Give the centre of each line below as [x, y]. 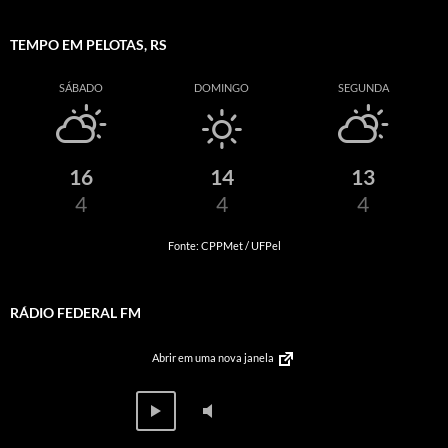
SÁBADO [80, 88]
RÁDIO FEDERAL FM [75, 312]
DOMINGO [222, 88]
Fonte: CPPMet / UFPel [224, 246]
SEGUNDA [363, 88]
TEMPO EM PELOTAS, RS [88, 45]
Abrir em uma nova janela [214, 357]
